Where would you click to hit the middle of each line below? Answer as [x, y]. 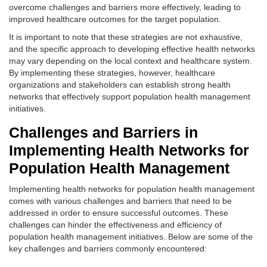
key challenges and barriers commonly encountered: [108, 249]
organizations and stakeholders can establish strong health [120, 85]
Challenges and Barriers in [103, 132]
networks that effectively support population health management [130, 97]
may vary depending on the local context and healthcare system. [131, 61]
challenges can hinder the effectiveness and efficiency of [115, 225]
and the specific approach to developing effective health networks [132, 49]
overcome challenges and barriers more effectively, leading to [125, 7]
